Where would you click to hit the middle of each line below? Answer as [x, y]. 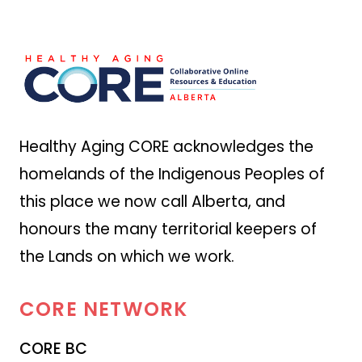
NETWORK [136, 309]
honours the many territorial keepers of [168, 229]
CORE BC [53, 348]
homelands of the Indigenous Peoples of [172, 174]
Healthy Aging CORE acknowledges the [166, 146]
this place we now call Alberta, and [152, 201]
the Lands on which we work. [127, 256]
